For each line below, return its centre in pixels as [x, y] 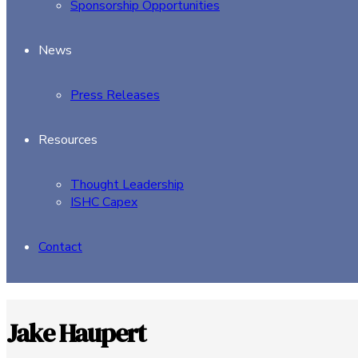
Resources [68, 140]
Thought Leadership [127, 185]
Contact [60, 247]
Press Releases [115, 95]
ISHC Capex [104, 202]
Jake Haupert [76, 334]
